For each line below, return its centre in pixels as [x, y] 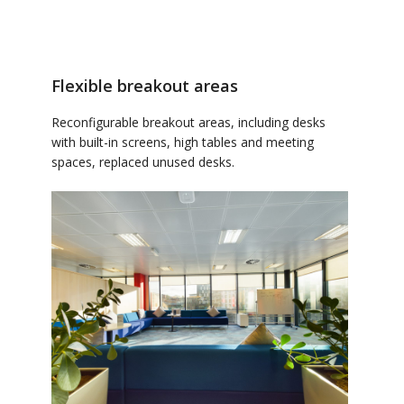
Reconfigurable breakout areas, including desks [188, 122]
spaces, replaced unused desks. [142, 161]
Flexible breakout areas [144, 85]
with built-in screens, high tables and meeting [182, 142]
